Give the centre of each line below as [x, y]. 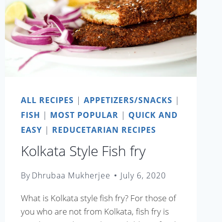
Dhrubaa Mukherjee [71, 175]
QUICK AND [153, 115]
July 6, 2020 [143, 175]
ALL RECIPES [47, 100]
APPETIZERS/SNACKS [128, 100]
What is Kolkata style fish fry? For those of [98, 198]
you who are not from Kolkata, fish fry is [95, 211]
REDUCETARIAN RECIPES [104, 130]
